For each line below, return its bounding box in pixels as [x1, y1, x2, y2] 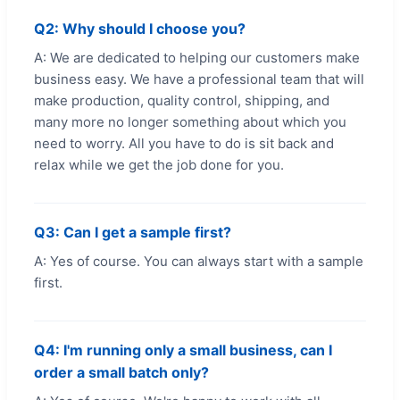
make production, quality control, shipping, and [34, 91, 329, 109]
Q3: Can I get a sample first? [34, 222, 231, 241]
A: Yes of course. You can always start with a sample [34, 252, 363, 270]
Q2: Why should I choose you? [34, 19, 246, 37]
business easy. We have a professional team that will [34, 70, 364, 87]
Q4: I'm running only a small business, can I [34, 340, 332, 359]
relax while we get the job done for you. [34, 155, 284, 173]
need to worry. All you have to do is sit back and [34, 134, 334, 152]
